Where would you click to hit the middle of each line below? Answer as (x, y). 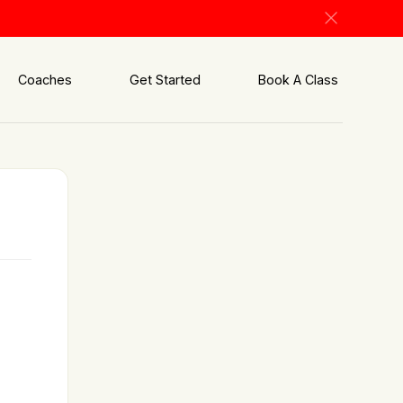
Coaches (45, 80)
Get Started (166, 80)
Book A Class (298, 80)
